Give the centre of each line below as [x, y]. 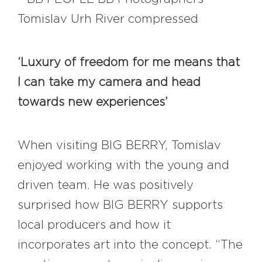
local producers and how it [94, 225]
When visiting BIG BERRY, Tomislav [119, 146]
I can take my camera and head [109, 83]
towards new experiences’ [92, 103]
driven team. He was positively [106, 186]
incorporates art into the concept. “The [130, 245]
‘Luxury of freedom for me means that [129, 63]
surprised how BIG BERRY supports [120, 206]
